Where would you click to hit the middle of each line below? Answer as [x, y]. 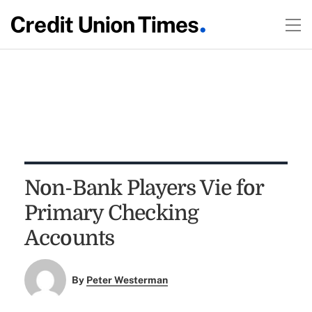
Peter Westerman [127, 280]
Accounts [69, 238]
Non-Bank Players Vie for [144, 188]
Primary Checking [111, 213]
